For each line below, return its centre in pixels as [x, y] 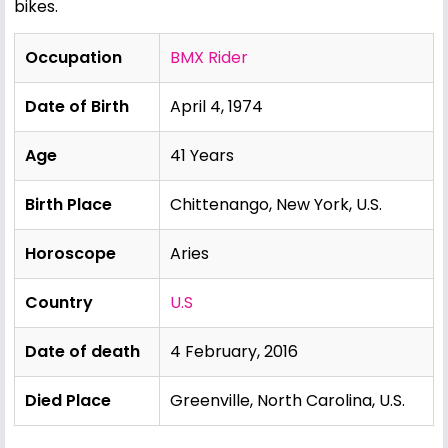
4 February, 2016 [234, 351]
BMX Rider [209, 57]
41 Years [202, 155]
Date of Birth [77, 106]
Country [59, 302]
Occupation [73, 57]
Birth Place [68, 204]
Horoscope [70, 253]
